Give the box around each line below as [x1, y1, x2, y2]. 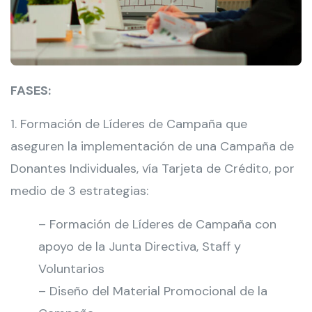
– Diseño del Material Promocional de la [38, 283, 267, 300]
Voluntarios [38, 260, 104, 278]
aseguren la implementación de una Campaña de [10, 138, 294, 155]
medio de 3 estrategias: [10, 182, 148, 200]
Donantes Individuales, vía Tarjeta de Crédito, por [10, 160, 295, 178]
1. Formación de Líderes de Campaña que [10, 116, 247, 133]
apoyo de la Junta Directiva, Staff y [38, 238, 241, 256]
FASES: [10, 82, 51, 100]
